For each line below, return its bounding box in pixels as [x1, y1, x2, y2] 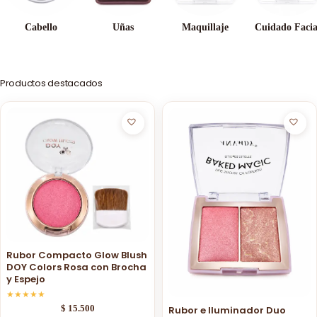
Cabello [25, 22, 57, 33]
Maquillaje [182, 22, 229, 33]
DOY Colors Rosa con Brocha [6, 260, 146, 274]
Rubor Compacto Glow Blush [6, 248, 147, 262]
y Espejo [6, 272, 45, 286]
